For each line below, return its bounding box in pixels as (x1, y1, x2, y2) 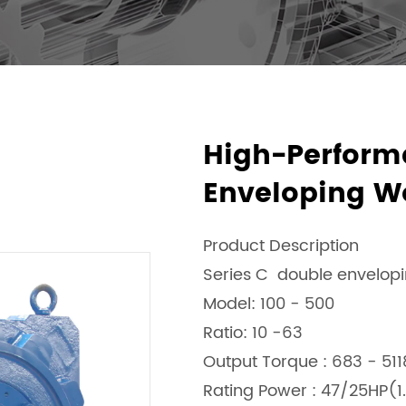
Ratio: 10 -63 (203, 320, 303, 346)
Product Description (203, 233, 359, 259)
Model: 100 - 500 (203, 291, 334, 317)
